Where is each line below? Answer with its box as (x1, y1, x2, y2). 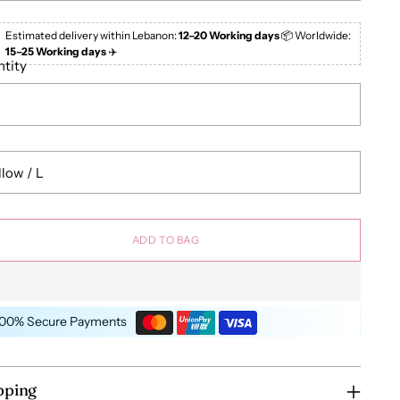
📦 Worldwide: (279, 29, 351, 43)
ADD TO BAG (131, 234, 200, 247)
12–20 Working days (178, 29, 279, 43)
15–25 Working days (4, 45, 106, 59)
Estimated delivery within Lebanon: (4, 29, 179, 43)
